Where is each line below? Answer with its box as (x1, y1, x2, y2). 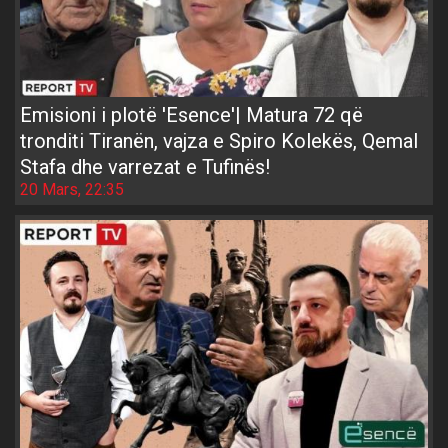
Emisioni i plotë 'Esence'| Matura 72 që (20, 102, 363, 127)
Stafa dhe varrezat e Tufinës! (20, 154, 270, 179)
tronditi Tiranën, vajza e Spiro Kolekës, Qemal (20, 128, 418, 153)
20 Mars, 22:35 (20, 179, 124, 199)
